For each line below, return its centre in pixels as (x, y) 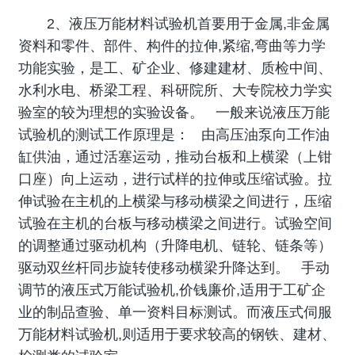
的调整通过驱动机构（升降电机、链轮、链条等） (176, 246)
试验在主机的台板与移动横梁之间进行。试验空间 (176, 224)
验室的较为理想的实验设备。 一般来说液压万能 (174, 113)
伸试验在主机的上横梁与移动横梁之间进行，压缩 (176, 202)
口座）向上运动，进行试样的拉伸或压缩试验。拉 (176, 179)
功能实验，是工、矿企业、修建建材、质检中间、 (176, 69)
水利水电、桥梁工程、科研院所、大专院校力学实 (176, 91)
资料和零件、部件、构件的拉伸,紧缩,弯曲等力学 (172, 46)
